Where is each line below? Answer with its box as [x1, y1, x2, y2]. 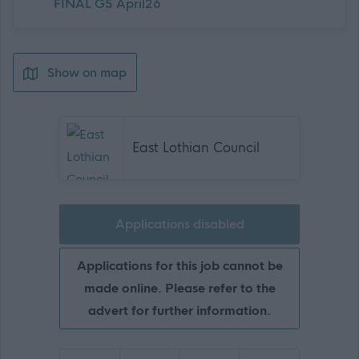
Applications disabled [115, 216, 244, 232]
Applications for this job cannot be [76, 257, 283, 273]
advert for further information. [88, 302, 271, 318]
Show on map [44, 64, 127, 80]
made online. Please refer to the [83, 280, 276, 296]
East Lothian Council [132, 139, 260, 157]
